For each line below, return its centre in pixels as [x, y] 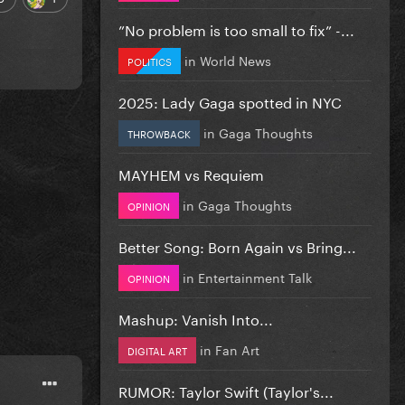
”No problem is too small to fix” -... [236, 28]
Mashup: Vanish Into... [196, 317]
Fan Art [237, 348]
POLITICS [150, 60]
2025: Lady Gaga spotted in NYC [230, 100]
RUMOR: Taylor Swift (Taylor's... [226, 390]
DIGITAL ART [157, 349]
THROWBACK [159, 132]
